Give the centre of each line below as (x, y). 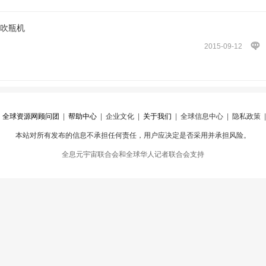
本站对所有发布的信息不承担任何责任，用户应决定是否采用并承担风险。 (133, 135)
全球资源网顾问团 (31, 116)
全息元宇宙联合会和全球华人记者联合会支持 (133, 154)
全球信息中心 (202, 116)
